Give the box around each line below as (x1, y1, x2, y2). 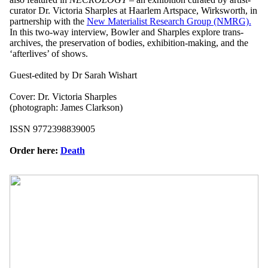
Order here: (9, 145, 60, 156)
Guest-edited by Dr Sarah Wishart (9, 69, 137, 80)
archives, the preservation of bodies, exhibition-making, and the (9, 37, 248, 48)
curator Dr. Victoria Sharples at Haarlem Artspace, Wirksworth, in (9, 5, 257, 16)
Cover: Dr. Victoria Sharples (9, 91, 117, 102)
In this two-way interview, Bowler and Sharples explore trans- (9, 26, 243, 37)
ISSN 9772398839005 (9, 123, 95, 134)
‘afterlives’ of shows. (9, 48, 88, 59)
